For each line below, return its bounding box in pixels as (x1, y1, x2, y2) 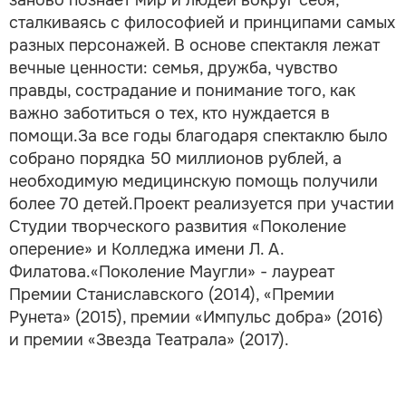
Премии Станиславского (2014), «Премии (9, 284, 334, 304)
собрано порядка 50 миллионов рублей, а (9, 148, 342, 169)
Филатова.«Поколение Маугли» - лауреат (9, 261, 334, 282)
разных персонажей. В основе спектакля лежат (9, 34, 380, 55)
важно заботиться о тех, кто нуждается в (9, 102, 330, 123)
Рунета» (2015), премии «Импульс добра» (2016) (9, 306, 383, 327)
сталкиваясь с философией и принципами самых (9, 12, 395, 33)
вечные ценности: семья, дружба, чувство (9, 57, 338, 78)
